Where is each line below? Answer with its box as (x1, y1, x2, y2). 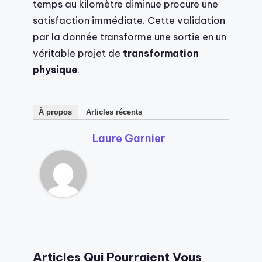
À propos (39, 107, 72, 116)
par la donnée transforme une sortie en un (33, 30, 226, 43)
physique (33, 63, 77, 76)
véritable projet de (33, 47, 123, 60)
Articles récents (86, 107, 142, 116)
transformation (123, 47, 199, 60)
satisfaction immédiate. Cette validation (33, 14, 225, 27)
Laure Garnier (92, 131, 166, 145)
